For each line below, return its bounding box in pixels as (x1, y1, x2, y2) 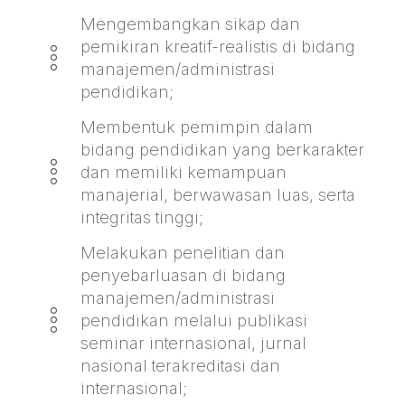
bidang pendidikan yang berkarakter (80, 138, 364, 159)
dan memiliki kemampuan (80, 161, 287, 182)
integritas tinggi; (80, 206, 203, 227)
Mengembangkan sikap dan (80, 13, 300, 33)
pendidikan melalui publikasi (80, 309, 307, 330)
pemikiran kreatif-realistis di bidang (80, 35, 355, 56)
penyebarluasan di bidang (80, 264, 286, 285)
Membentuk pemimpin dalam (80, 116, 313, 137)
